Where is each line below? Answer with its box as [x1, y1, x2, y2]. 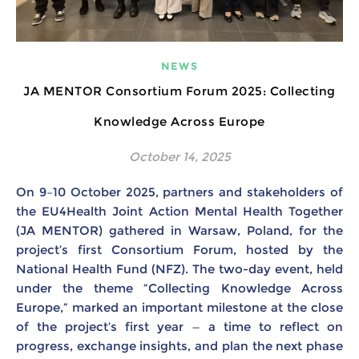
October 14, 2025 [128, 148, 231, 164]
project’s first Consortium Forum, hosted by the [16, 241, 343, 257]
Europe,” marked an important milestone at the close [16, 299, 343, 315]
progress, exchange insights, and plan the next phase [16, 337, 343, 353]
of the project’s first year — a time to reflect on [16, 318, 343, 334]
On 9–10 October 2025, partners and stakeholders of [16, 184, 26, 200]
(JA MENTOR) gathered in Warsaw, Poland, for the [16, 222, 343, 238]
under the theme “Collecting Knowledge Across [16, 280, 343, 296]
